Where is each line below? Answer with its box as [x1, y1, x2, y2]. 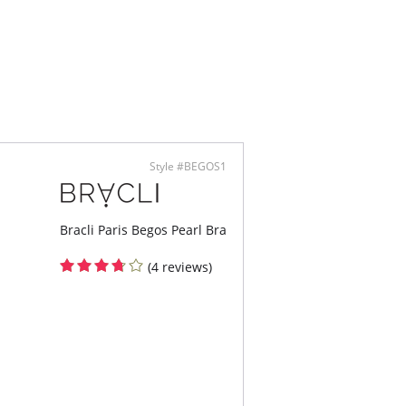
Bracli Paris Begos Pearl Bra [60, 221, 227, 238]
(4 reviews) [148, 258, 213, 275]
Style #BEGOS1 [150, 159, 227, 174]
